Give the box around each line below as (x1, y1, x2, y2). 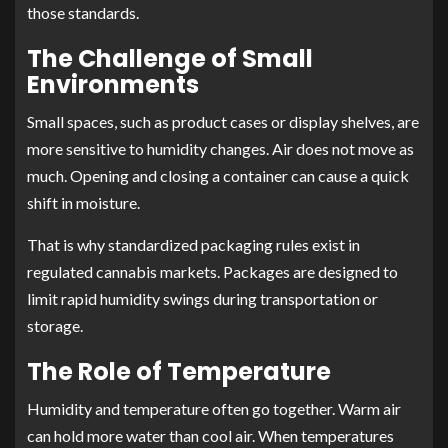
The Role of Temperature (27, 355, 331, 389)
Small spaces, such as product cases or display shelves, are (27, 112, 419, 132)
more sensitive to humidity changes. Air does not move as (27, 139, 414, 159)
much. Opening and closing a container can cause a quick (27, 166, 409, 186)
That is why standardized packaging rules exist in (27, 235, 360, 255)
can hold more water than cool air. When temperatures (27, 426, 394, 446)
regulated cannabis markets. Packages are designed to (27, 262, 398, 282)
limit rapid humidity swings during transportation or (27, 289, 378, 309)
